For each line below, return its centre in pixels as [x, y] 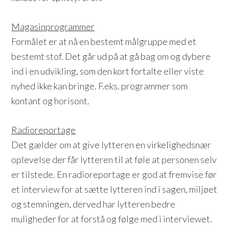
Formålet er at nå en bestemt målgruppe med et [104, 41]
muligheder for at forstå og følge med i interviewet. [112, 219]
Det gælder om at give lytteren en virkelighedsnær [111, 145]
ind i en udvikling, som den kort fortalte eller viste [108, 71]
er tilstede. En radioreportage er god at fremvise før [114, 174]
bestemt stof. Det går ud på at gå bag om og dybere [111, 56]
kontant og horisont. [51, 101]
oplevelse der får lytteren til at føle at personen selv [114, 159]
